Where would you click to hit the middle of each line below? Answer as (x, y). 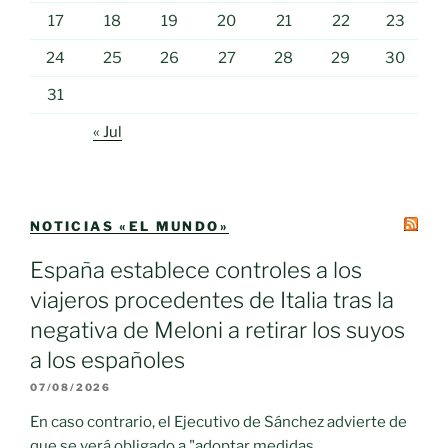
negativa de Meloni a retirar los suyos (217, 329)
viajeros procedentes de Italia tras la (212, 299)
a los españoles (107, 359)
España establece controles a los (196, 269)
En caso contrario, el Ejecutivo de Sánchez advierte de (218, 421)
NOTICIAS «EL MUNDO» (129, 226)
